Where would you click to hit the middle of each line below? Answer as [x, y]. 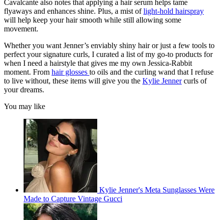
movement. [21, 28]
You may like [25, 106]
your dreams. [24, 89]
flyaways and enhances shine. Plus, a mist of [74, 11]
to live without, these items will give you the [73, 81]
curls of [194, 81]
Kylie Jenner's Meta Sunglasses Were [157, 190]
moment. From [28, 72]
